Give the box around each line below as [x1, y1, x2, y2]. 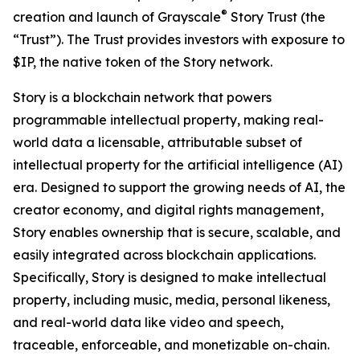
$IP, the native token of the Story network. [13, 54, 272, 70]
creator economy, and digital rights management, [13, 202, 324, 218]
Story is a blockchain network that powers [13, 89, 272, 105]
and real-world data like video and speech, [13, 314, 284, 330]
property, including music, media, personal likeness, [13, 292, 330, 308]
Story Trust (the [227, 9, 325, 25]
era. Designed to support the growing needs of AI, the [13, 179, 346, 195]
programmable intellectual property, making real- [13, 112, 324, 128]
